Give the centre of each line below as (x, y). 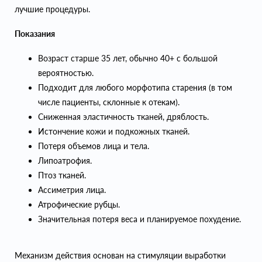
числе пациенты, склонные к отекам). (109, 102)
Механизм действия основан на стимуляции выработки (120, 256)
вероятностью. (66, 73)
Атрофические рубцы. (79, 205)
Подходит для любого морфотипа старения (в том (135, 88)
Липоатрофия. (65, 161)
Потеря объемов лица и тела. (94, 146)
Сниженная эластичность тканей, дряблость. (123, 117)
